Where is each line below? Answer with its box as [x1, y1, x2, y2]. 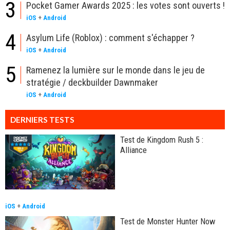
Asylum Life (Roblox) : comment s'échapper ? [26, 32, 195, 43]
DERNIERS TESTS [10, 114, 74, 124]
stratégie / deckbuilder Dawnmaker [26, 76, 158, 88]
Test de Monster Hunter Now [120, 216, 216, 226]
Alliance [120, 144, 147, 155]
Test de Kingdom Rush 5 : [120, 134, 203, 145]
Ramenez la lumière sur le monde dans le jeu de [26, 64, 205, 75]
